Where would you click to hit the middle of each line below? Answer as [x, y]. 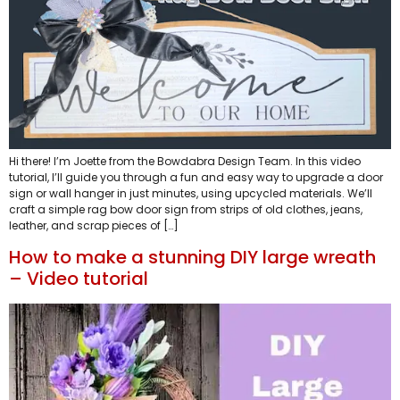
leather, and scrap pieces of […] [94, 225]
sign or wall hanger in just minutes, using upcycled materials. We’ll [191, 193]
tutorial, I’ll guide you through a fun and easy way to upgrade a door [196, 177]
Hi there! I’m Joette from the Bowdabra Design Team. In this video [185, 161]
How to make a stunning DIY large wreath [192, 258]
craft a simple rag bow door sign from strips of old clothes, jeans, [186, 209]
